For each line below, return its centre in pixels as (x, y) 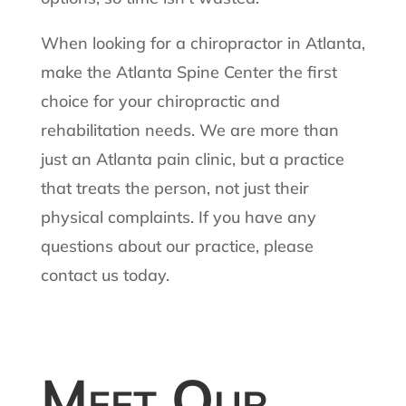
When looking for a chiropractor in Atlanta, (203, 43)
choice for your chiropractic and (160, 101)
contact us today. (105, 275)
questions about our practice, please (177, 246)
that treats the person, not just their (174, 188)
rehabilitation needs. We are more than (189, 130)
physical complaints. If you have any (178, 217)
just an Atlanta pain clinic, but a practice (192, 159)
